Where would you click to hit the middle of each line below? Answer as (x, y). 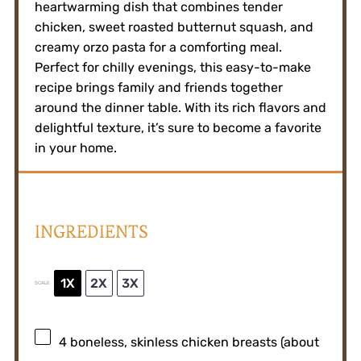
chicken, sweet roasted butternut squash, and (174, 27)
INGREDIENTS (91, 231)
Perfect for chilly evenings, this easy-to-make (172, 67)
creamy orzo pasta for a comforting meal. (158, 47)
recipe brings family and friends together (158, 87)
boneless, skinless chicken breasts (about (193, 342)
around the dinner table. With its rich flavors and (180, 107)
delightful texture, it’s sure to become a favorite (178, 127)
